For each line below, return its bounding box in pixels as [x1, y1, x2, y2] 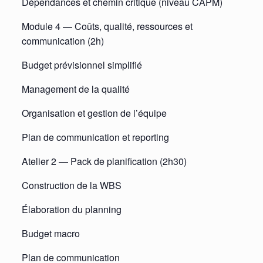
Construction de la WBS [21, 178, 122, 192]
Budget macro [21, 226, 80, 240]
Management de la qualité [21, 82, 130, 96]
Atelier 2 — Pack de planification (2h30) [21, 154, 187, 168]
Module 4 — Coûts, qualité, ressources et [21, 19, 193, 33]
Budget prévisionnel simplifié [21, 58, 142, 72]
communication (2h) [21, 33, 104, 48]
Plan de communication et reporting [21, 130, 169, 144]
